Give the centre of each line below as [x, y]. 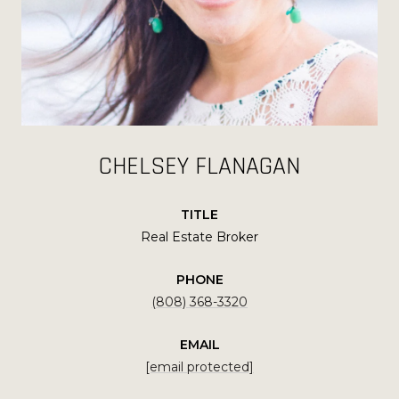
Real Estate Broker [199, 236]
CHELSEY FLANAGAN [199, 166]
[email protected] [199, 366]
